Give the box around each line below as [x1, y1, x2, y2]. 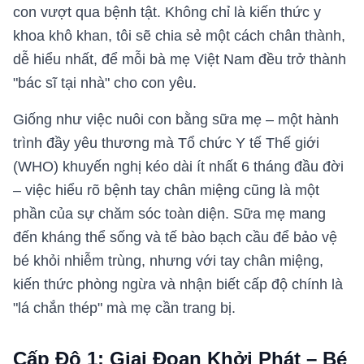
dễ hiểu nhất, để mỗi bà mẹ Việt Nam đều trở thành [13, 51, 346, 68]
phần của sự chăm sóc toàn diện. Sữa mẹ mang [13, 206, 326, 223]
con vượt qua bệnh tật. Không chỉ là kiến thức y [13, 4, 321, 21]
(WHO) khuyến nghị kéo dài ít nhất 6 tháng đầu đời [13, 158, 344, 175]
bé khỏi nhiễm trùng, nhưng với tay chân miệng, [13, 253, 323, 270]
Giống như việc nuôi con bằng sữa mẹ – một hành [13, 111, 339, 128]
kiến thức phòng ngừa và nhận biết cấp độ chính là [13, 276, 343, 293]
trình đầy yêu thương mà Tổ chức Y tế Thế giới [13, 135, 319, 152]
